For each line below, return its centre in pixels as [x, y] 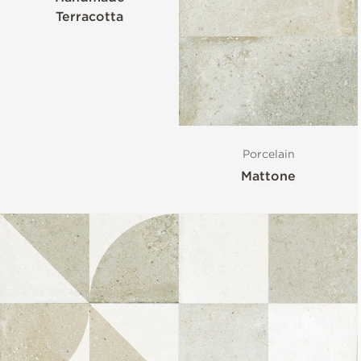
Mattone [268, 176]
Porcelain [268, 154]
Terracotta [89, 16]
